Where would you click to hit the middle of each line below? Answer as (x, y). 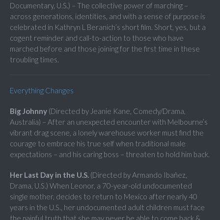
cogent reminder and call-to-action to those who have (97, 38)
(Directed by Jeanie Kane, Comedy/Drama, (116, 111)
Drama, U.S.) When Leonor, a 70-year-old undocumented (101, 186)
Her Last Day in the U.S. (49, 175)
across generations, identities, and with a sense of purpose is (108, 16)
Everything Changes (42, 91)
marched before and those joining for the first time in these (105, 49)
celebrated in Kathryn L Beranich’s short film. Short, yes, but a (108, 27)
